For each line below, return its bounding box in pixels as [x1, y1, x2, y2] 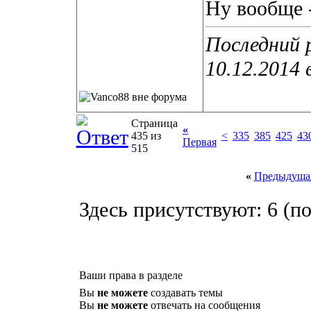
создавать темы [147, 287, 223, 299]
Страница [131, 117, 178, 129]
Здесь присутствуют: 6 [79, 198, 283, 221]
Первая [182, 136, 217, 148]
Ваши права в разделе [78, 269, 183, 281]
